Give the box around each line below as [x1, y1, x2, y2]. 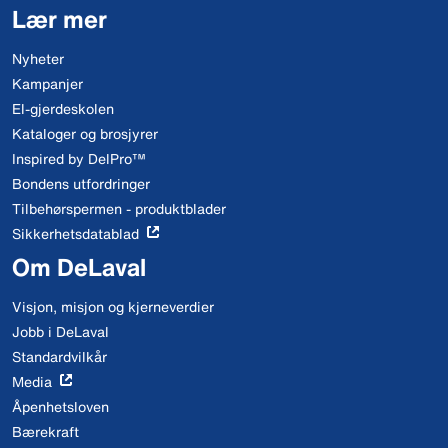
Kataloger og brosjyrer [12, 123, 158, 144]
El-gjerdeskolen [12, 98, 114, 119]
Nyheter [12, 48, 64, 69]
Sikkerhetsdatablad [12, 223, 139, 244]
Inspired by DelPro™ [12, 148, 146, 169]
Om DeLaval [12, 249, 146, 285]
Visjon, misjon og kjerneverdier [12, 296, 214, 317]
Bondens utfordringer [12, 173, 150, 194]
